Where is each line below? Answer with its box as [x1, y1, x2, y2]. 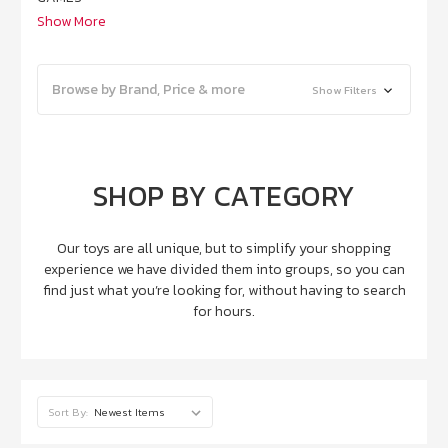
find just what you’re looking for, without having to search [42, 280, 406, 302]
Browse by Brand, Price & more [52, 79, 245, 101]
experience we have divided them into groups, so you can [43, 259, 405, 281]
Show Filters [311, 82, 380, 99]
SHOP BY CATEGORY [92, 175, 356, 218]
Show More [37, 11, 106, 33]
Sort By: [48, 404, 88, 421]
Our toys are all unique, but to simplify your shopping [57, 238, 391, 260]
